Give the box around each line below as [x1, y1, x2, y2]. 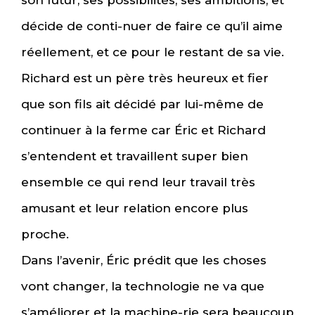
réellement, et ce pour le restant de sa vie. [21, 45, 284, 60]
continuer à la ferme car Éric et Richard [21, 123, 266, 138]
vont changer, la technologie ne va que [21, 279, 264, 294]
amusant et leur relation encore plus [21, 201, 248, 216]
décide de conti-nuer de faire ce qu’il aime [21, 19, 283, 34]
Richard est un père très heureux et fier [21, 71, 269, 86]
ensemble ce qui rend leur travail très [21, 175, 255, 190]
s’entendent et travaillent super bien [21, 149, 248, 164]
